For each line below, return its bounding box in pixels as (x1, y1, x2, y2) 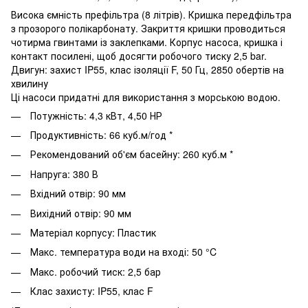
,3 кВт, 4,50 (95, 108, 150, 122)
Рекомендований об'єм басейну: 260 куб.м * (27, 147, 236, 162)
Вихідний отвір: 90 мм (27, 206, 131, 220)
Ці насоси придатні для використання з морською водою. (11, 89, 280, 104)
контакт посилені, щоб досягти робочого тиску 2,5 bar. (11, 48, 267, 63)
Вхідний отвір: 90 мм (27, 186, 126, 201)
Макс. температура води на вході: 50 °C (27, 245, 217, 259)
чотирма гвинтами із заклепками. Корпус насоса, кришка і (11, 34, 283, 49)
